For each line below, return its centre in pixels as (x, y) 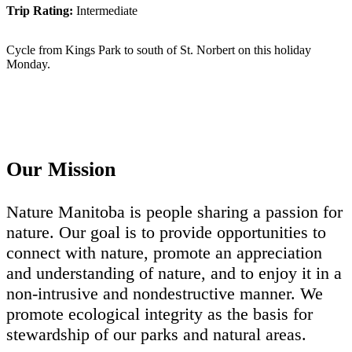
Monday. (28, 64)
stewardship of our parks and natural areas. (156, 334)
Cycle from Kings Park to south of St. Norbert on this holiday (159, 50)
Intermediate (105, 11)
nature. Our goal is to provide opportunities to (166, 232)
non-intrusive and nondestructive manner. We (165, 293)
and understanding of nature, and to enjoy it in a (174, 273)
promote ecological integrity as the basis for (159, 313)
